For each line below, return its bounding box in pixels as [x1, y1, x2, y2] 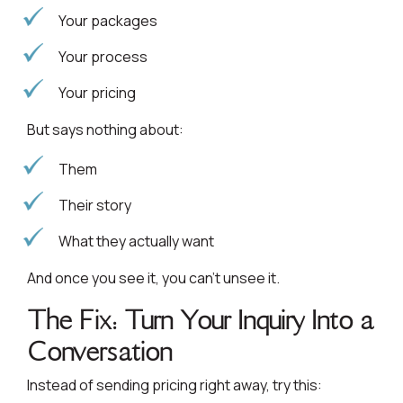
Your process [58, 47, 148, 67]
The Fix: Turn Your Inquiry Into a [27, 302, 373, 338]
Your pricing [58, 83, 136, 103]
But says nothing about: [27, 120, 184, 140]
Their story [58, 195, 131, 216]
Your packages [58, 11, 157, 31]
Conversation [27, 334, 172, 370]
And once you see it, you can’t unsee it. [27, 268, 280, 289]
